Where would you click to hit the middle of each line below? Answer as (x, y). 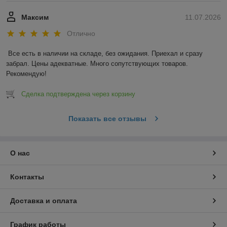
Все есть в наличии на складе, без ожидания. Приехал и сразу (105, 53)
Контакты (27, 177)
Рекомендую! (26, 73)
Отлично (81, 33)
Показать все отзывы (107, 118)
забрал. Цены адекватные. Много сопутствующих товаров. (97, 63)
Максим (35, 17)
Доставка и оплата (44, 200)
